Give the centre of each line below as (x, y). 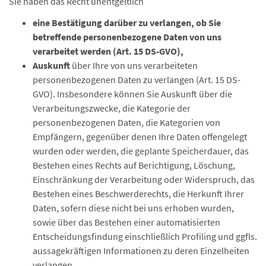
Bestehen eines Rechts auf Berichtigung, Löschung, (134, 165)
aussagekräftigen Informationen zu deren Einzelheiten (141, 251)
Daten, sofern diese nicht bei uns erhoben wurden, (133, 208)
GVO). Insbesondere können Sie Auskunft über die (132, 94)
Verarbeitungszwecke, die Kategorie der (112, 108)
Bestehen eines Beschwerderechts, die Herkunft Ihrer (138, 194)
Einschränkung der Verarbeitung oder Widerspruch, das (144, 179)
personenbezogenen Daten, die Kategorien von (126, 122)
